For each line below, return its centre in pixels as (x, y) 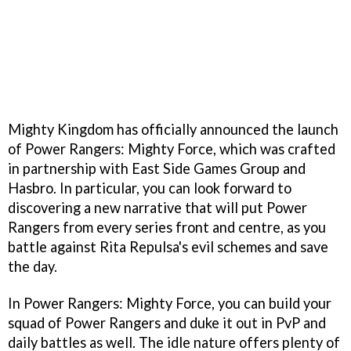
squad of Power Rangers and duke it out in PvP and (167, 323)
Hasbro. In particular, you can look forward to (150, 188)
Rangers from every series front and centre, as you (167, 228)
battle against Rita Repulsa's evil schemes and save (168, 247)
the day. (33, 267)
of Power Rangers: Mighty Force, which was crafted (172, 149)
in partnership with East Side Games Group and (157, 169)
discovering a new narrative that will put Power (157, 208)
